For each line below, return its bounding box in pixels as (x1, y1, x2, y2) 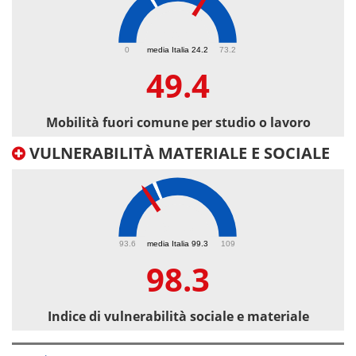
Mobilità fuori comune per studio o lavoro (45, 114, 311, 132)
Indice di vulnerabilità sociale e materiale (47, 308, 309, 326)
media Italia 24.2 (147, 44, 208, 54)
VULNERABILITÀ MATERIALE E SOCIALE (25, 142, 330, 164)
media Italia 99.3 (147, 238, 208, 248)
